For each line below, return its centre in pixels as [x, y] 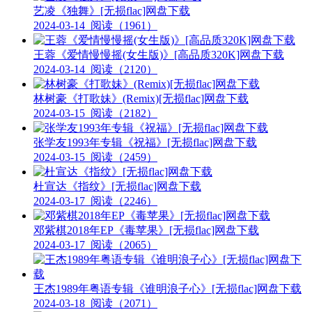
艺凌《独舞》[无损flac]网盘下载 [112, 11]
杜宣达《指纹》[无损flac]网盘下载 [117, 187]
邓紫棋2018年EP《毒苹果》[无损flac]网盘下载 [146, 231]
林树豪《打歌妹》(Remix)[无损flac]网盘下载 [141, 99]
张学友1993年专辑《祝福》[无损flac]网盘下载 [145, 143]
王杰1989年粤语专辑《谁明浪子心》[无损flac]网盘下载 [167, 289]
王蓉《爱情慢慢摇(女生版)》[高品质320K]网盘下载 [159, 55]
